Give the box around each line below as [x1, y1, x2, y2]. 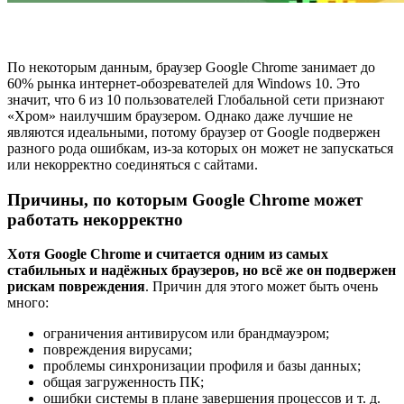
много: [7, 295, 49, 311]
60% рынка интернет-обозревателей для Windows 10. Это [7, 76, 360, 92]
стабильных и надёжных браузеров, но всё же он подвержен [7, 262, 396, 279]
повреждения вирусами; [43, 342, 192, 358]
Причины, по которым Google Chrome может [7, 189, 363, 209]
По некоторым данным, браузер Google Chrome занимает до [7, 60, 375, 76]
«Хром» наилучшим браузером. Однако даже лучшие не [7, 108, 353, 124]
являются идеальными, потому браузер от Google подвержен [7, 124, 381, 141]
